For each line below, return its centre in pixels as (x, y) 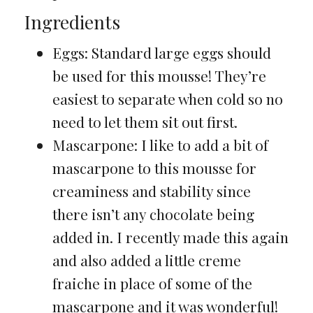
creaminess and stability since (151, 190)
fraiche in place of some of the (152, 283)
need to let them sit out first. (145, 121)
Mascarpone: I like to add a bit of (160, 144)
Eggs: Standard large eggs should (161, 52)
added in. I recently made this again (170, 236)
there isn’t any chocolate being (153, 213)
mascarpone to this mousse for (154, 167)
